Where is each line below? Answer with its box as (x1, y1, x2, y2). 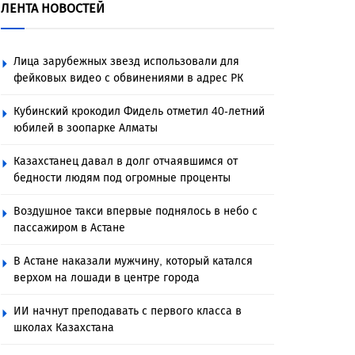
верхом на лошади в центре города (13, 271, 200, 284)
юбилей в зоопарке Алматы (13, 121, 158, 135)
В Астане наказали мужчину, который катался (13, 254, 253, 268)
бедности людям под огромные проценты (13, 171, 231, 185)
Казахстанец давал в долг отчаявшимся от (13, 155, 238, 168)
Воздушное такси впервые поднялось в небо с (13, 204, 258, 218)
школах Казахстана (13, 321, 114, 334)
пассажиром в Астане (13, 221, 125, 235)
